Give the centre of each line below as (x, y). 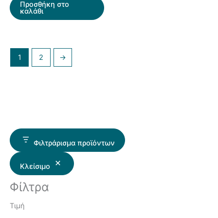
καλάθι (32, 11)
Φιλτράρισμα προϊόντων (74, 143)
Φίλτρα (29, 187)
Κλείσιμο (35, 166)
